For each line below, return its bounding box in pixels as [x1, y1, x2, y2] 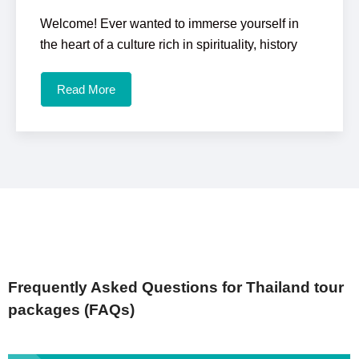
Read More [57, 83, 115, 96]
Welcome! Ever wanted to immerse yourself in [40, 17, 299, 30]
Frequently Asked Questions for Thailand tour [8, 279, 344, 296]
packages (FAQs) [8, 301, 135, 318]
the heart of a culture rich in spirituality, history [40, 38, 297, 51]
